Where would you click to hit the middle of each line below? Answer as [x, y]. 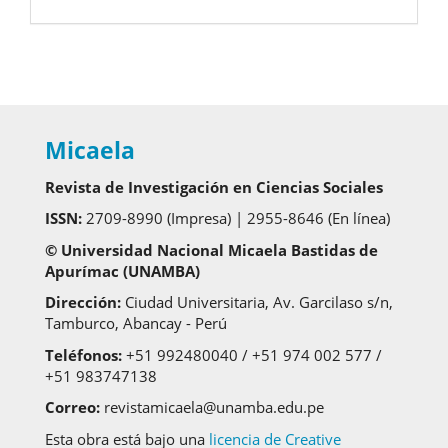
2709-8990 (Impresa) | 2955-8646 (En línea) [238, 218]
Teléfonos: [83, 354]
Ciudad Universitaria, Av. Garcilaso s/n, [257, 302]
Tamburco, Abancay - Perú [136, 323]
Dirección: [83, 302]
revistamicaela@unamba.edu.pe [212, 407]
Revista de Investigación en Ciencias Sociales [214, 186]
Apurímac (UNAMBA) [122, 270]
